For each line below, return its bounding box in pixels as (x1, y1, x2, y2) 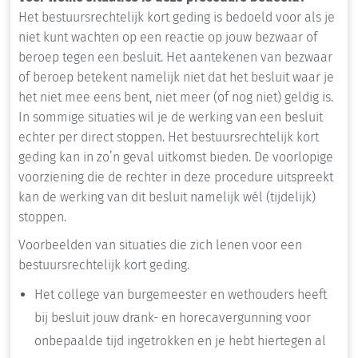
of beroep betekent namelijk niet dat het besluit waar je (18, 70, 334, 86)
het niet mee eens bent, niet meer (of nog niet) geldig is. (18, 89, 333, 105)
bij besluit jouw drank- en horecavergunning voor (34, 310, 311, 326)
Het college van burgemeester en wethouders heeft (34, 287, 327, 303)
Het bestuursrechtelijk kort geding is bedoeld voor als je (18, 10, 335, 26)
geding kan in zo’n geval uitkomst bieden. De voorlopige (18, 149, 333, 165)
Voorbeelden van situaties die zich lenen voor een (18, 237, 302, 253)
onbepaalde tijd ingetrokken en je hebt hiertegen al (34, 333, 326, 349)
